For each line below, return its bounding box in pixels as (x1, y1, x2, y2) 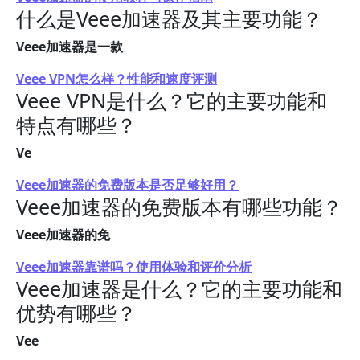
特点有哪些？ (16, 111, 137, 138)
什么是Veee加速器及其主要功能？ (16, 5, 322, 32)
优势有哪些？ (16, 299, 137, 326)
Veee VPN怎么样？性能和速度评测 (16, 70, 217, 88)
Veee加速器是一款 (16, 38, 123, 55)
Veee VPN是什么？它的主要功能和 (16, 87, 327, 114)
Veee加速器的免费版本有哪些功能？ (16, 193, 342, 220)
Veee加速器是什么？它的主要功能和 (16, 275, 342, 302)
